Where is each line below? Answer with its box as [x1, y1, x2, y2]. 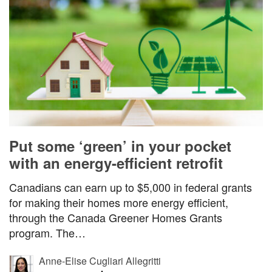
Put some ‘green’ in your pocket [9, 135, 231, 156]
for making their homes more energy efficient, [9, 194, 228, 210]
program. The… [9, 224, 86, 240]
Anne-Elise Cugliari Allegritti [39, 253, 161, 268]
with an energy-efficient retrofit [9, 152, 223, 173]
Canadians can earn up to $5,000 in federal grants [9, 178, 252, 195]
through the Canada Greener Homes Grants [9, 209, 222, 225]
